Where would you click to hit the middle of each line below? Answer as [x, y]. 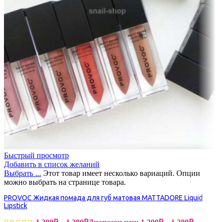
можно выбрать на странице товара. [65, 182]
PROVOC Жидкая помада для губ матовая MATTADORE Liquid [103, 198]
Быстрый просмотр [36, 156]
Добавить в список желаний [52, 165]
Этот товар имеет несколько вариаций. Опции [122, 173]
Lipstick [16, 206]
